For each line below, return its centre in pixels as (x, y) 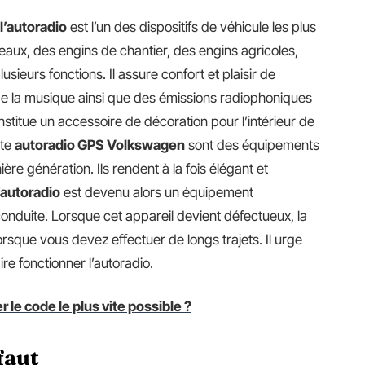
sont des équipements (252, 145)
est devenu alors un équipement (157, 192)
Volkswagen (146, 145)
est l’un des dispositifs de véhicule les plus (191, 26)
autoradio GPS (61, 145)
